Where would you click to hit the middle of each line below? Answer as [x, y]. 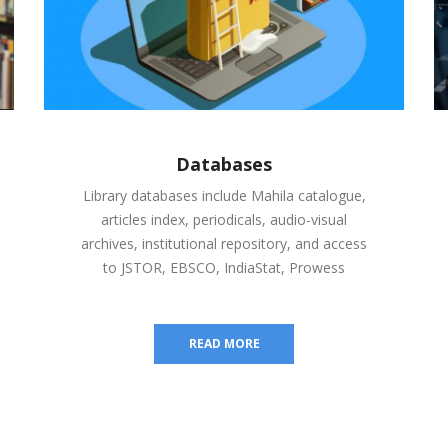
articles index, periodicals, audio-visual [224, 219]
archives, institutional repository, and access [224, 243]
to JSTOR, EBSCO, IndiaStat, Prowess [224, 267]
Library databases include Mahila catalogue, [224, 195]
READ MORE [224, 343]
